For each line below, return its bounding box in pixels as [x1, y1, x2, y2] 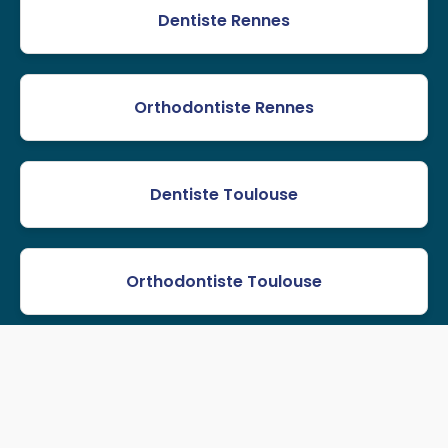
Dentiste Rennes [158, 9, 290, 33]
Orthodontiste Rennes [134, 96, 314, 120]
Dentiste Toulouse [150, 183, 298, 207]
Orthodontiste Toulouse [126, 270, 322, 294]
